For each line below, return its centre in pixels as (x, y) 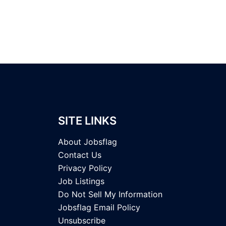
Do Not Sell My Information (110, 194)
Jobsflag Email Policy (99, 208)
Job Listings (81, 181)
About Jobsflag (87, 142)
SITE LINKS (87, 121)
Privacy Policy (85, 168)
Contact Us (79, 155)
